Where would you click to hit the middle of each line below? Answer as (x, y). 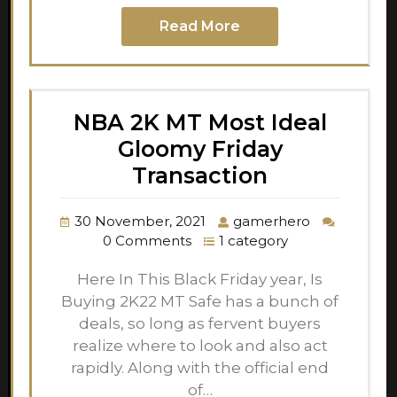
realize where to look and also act (200, 345)
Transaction (200, 175)
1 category (253, 240)
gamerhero (272, 221)
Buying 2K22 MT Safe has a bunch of (200, 301)
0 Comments (147, 240)
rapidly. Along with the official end (200, 367)
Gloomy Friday (200, 148)
